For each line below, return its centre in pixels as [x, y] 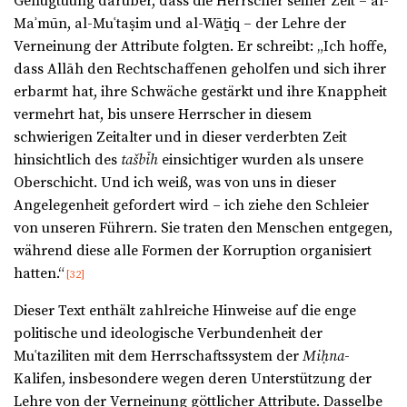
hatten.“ [39, 274]
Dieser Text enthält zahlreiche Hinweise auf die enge [185, 311]
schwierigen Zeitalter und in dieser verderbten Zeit [180, 138]
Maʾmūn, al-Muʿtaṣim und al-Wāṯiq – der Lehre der [180, 24]
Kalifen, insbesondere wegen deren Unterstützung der [193, 379]
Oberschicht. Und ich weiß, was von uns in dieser [175, 183]
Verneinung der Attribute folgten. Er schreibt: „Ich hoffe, [200, 47]
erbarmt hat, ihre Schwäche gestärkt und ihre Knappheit [200, 92]
